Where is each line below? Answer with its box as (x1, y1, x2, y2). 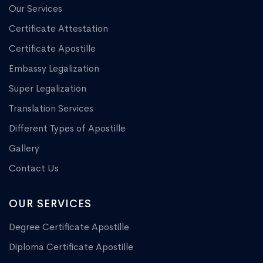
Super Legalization (9, 82, 86, 95)
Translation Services (9, 102, 93, 115)
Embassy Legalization (9, 62, 99, 75)
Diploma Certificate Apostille (9, 241, 133, 254)
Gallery (9, 142, 39, 155)
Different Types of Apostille (9, 122, 126, 135)
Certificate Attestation (9, 22, 108, 35)
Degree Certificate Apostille (9, 221, 129, 234)
